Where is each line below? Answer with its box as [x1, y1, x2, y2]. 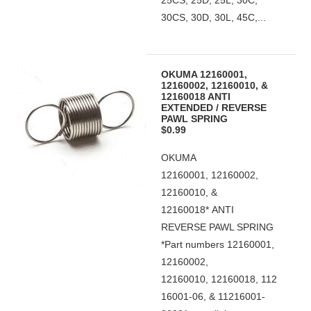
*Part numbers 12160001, [161, 239, 275, 250]
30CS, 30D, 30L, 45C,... [161, 12, 267, 23]
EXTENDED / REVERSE [161, 102, 267, 113]
